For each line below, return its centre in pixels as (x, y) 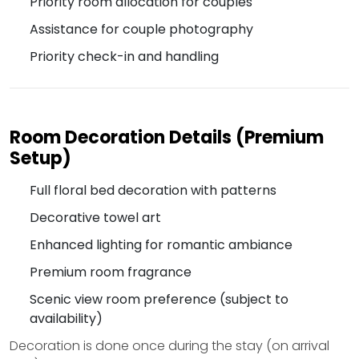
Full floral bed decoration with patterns (153, 191)
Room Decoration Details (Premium (167, 138)
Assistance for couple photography (141, 30)
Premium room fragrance (111, 272)
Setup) (40, 159)
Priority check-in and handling (124, 57)
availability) (66, 319)
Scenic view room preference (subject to (159, 300)
